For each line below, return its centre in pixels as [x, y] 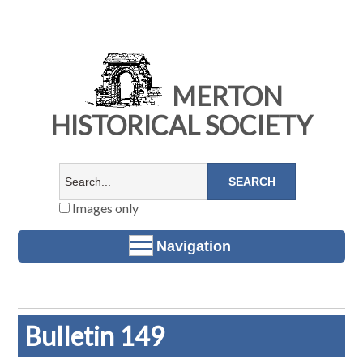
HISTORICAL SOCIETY [181, 126]
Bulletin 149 [95, 336]
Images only [104, 208]
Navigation [194, 246]
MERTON [224, 96]
